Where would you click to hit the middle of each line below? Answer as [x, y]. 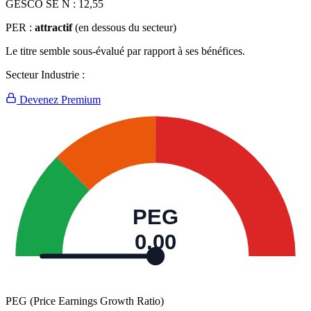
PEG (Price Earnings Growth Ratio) [85, 301]
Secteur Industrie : [45, 75]
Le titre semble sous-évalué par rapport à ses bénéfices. [125, 51]
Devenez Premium [59, 100]
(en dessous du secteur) [126, 28]
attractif [53, 28]
